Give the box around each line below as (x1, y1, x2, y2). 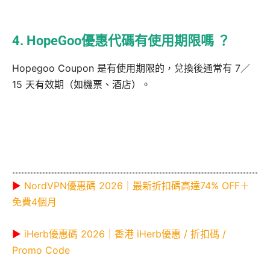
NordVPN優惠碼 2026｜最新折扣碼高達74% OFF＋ (24, 180, 250, 192)
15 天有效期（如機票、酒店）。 (12, 78, 151, 90)
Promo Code (12, 244, 70, 257)
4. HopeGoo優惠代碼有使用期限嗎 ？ (12, 33, 230, 48)
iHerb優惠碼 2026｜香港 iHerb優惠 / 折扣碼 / (24, 228, 226, 240)
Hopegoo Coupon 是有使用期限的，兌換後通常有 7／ (12, 61, 250, 74)
